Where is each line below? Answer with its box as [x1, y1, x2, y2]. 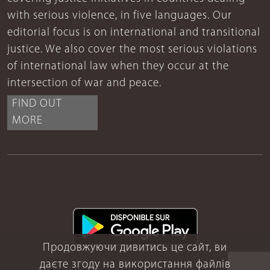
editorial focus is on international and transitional [7, 27, 260, 39]
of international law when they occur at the [7, 61, 229, 73]
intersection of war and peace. [7, 78, 162, 90]
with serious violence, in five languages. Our [7, 10, 232, 22]
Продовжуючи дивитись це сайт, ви [43, 242, 227, 254]
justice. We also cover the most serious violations [7, 44, 257, 56]
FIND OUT [12, 98, 62, 110]
